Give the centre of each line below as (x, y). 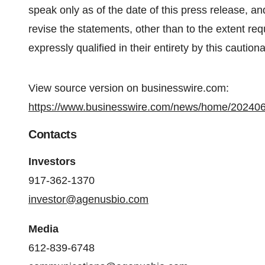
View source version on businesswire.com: (129, 88)
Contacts (52, 134)
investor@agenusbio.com (88, 199)
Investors (52, 161)
